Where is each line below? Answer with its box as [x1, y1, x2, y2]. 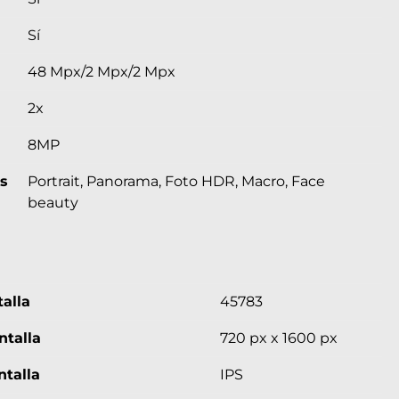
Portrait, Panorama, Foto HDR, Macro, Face [28, 173, 325, 191]
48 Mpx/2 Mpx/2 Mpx [28, 63, 175, 81]
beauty [28, 194, 78, 212]
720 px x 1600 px [220, 330, 338, 347]
